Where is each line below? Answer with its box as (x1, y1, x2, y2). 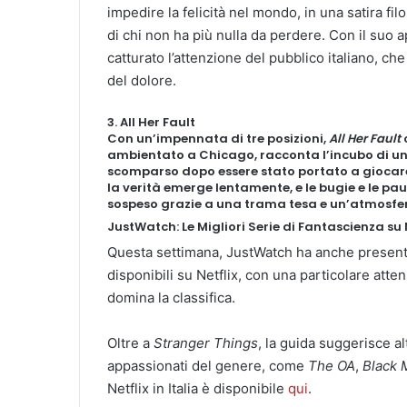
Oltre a (107, 334, 154, 352)
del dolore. (107, 72, 176, 90)
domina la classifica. (107, 289, 235, 307)
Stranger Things (154, 334, 258, 352)
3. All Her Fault (107, 114, 195, 132)
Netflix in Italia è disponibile (107, 380, 288, 398)
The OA (308, 357, 355, 375)
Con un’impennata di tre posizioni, (107, 130, 329, 148)
